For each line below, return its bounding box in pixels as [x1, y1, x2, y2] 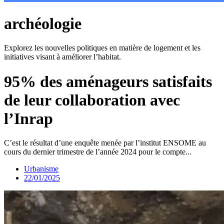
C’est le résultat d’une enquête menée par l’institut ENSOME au [4, 138, 206, 147]
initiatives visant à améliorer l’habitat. [4, 52, 121, 61]
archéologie [4, 14, 81, 33]
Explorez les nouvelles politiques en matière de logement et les [4, 43, 200, 52]
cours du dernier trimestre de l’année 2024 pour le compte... [4, 147, 191, 156]
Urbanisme [24, 164, 58, 173]
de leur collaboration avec [4, 90, 180, 109]
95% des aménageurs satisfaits [4, 72, 212, 90]
